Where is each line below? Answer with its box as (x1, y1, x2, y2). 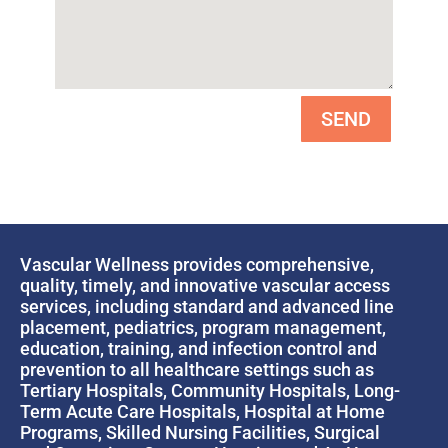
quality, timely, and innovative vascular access (20, 275, 390, 297)
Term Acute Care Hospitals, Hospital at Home (20, 401, 385, 423)
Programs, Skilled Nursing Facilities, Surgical (20, 422, 380, 444)
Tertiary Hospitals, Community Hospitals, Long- (20, 380, 400, 402)
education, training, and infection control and (20, 338, 377, 360)
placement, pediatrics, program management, (20, 317, 386, 339)
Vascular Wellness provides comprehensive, (20, 254, 374, 276)
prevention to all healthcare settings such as (20, 359, 374, 381)
